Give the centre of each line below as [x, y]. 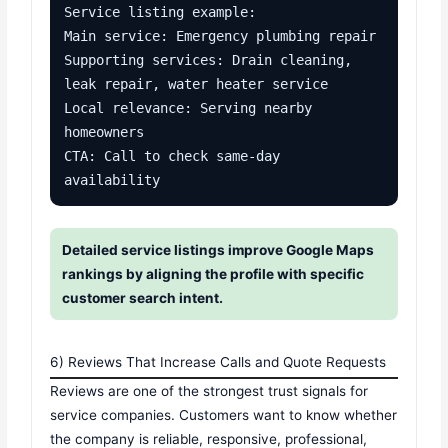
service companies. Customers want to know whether [224, 414]
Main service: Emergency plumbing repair [220, 35]
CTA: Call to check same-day [172, 155]
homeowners [104, 131]
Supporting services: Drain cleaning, [208, 59]
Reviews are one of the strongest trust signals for [209, 390]
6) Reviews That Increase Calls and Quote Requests [218, 361]
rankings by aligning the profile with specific [213, 273]
